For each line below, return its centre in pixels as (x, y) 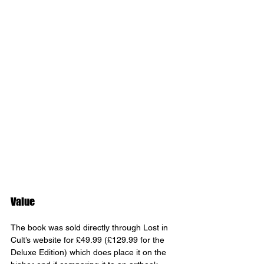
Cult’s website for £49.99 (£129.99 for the (89, 240)
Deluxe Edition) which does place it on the (90, 253)
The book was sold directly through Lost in (90, 228)
